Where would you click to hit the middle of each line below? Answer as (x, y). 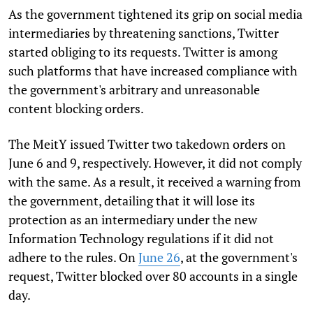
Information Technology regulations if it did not (141, 238)
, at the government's (239, 257)
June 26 (159, 257)
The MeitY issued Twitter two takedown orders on (147, 144)
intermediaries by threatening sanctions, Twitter (144, 32)
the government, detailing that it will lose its (132, 200)
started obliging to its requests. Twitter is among (143, 51)
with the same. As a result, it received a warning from (155, 181)
